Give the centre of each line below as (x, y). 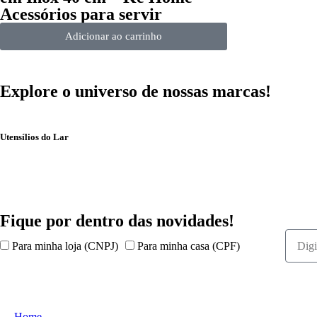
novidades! (195, 221)
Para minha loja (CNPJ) (65, 246)
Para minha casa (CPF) (189, 246)
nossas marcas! (217, 92)
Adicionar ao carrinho (114, 36)
